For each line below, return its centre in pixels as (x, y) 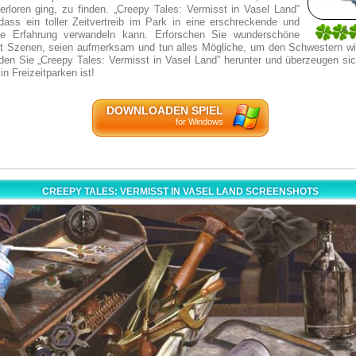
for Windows (199, 122)
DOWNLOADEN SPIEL (164, 110)
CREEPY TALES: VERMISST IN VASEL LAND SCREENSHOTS (180, 192)
